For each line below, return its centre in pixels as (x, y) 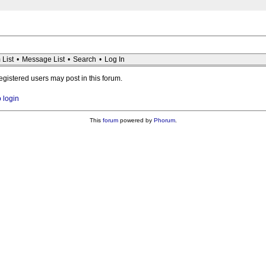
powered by (136, 120)
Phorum (164, 120)
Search (85, 59)
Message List (43, 59)
